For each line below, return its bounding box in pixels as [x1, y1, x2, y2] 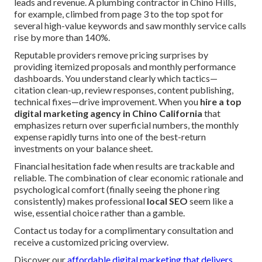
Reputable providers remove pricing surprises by [14, 49, 208, 61]
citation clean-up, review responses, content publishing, [14, 84, 233, 96]
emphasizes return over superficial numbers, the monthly [14, 119, 239, 131]
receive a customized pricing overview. [14, 236, 168, 248]
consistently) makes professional [14, 195, 147, 207]
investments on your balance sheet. [14, 143, 153, 154]
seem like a [188, 195, 233, 207]
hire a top [200, 96, 242, 108]
